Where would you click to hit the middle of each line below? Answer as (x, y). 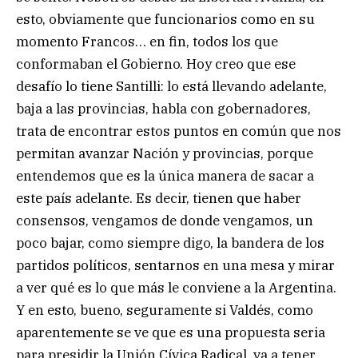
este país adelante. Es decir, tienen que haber (159, 199)
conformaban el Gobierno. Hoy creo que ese (156, 64)
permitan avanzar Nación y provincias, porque (165, 154)
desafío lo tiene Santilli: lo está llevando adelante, (171, 87)
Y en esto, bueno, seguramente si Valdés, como (165, 310)
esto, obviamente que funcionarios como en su (165, 20)
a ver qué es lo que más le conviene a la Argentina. (176, 288)
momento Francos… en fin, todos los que (147, 42)
